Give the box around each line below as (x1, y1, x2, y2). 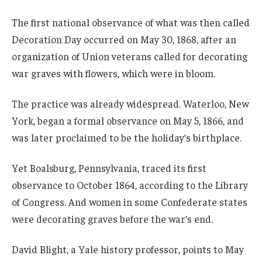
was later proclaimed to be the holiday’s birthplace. (12, 131, 242, 144)
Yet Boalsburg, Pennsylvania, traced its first (12, 161, 206, 174)
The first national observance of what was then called (12, 16, 250, 29)
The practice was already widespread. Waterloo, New (12, 97, 249, 111)
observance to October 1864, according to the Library (12, 178, 248, 191)
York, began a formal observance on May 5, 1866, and (12, 114, 244, 127)
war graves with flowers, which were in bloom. (12, 67, 215, 80)
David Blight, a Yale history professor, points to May (12, 242, 244, 256)
